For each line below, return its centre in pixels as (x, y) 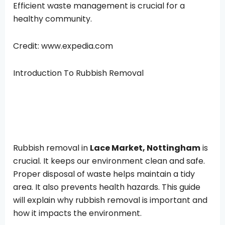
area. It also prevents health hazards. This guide (107, 187)
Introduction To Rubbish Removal (78, 73)
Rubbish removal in (51, 148)
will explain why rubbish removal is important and (110, 200)
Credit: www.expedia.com (63, 46)
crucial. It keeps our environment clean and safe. (109, 161)
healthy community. (52, 19)
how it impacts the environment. (77, 213)
